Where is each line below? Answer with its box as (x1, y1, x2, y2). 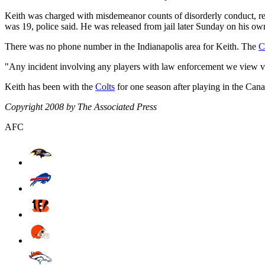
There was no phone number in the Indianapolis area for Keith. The (5, 41, 258, 51)
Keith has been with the (5, 81, 95, 92)
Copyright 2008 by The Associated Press (5, 101, 157, 112)
